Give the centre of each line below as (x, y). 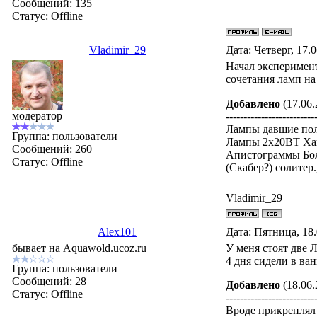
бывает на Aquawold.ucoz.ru (80, 248)
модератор (38, 116)
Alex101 (117, 232)
